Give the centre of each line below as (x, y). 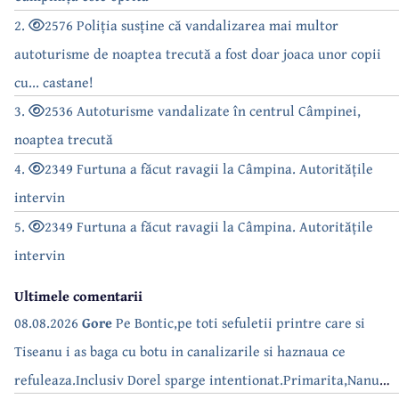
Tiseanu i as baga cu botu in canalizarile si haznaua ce (180, 350)
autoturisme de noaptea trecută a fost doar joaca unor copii (198, 53)
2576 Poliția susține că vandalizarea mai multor (191, 24)
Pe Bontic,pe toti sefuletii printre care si (239, 322)
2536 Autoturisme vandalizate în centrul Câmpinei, (203, 110)
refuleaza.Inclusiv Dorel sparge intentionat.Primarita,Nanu (197, 379)
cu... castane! (54, 81)
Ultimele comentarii (78, 295)
